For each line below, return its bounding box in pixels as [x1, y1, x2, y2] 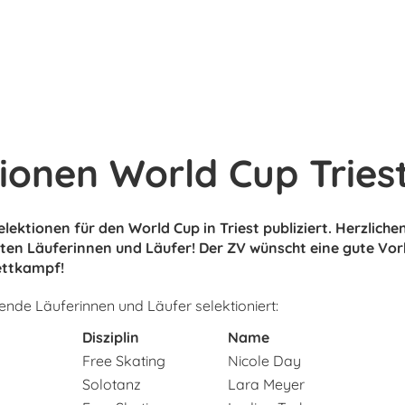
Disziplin [81, 328, 139, 347]
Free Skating [81, 352, 165, 371]
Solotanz [81, 375, 141, 394]
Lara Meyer [227, 375, 305, 394]
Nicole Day [227, 352, 301, 371]
